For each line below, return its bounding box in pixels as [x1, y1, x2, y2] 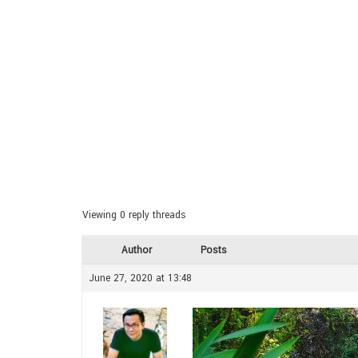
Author [121, 245, 152, 256]
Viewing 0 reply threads [82, 209, 186, 221]
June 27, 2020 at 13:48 [89, 272, 192, 284]
